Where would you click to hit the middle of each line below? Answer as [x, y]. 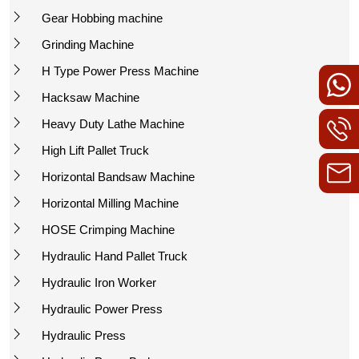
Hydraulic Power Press [102, 309]
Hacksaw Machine [91, 97]
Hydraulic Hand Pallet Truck [115, 256]
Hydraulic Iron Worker [99, 282]
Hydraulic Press [84, 335]
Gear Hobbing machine [102, 18]
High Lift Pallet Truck [95, 150]
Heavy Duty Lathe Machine [113, 123]
